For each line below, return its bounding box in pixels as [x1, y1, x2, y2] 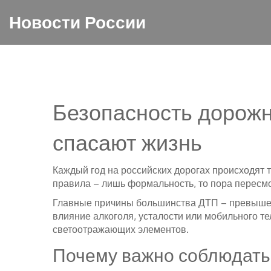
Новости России [9, 11, 146, 33]
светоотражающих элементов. [53, 223, 189, 235]
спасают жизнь [53, 128, 202, 155]
